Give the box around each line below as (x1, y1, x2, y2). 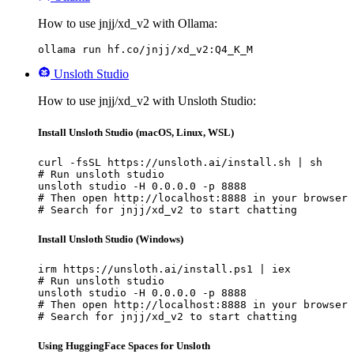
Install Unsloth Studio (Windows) (38, 232, 183, 245)
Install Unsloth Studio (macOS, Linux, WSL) (38, 126, 234, 138)
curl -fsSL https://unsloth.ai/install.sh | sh (38, 156, 322, 168)
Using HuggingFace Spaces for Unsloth (38, 340, 210, 352)
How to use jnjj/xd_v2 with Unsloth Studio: (38, 94, 256, 108)
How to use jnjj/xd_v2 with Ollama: (38, 17, 217, 31)
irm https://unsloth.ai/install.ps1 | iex (38, 263, 291, 276)
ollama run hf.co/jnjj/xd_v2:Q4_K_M (38, 43, 253, 56)
